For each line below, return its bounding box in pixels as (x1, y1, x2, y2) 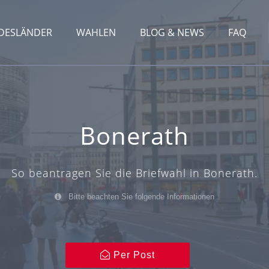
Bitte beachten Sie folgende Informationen (66, 192, 214, 202)
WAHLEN (76, 26, 116, 39)
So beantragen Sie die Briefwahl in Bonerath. (11, 166, 258, 181)
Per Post (110, 250, 155, 261)
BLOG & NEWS (140, 26, 205, 39)
